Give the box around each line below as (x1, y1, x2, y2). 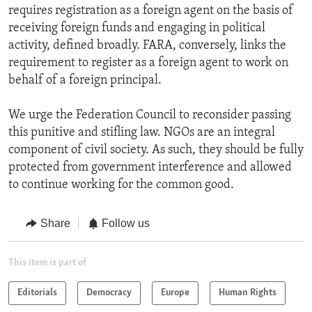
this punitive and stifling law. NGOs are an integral (8, 126, 275, 140)
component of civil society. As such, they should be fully (8, 143, 304, 157)
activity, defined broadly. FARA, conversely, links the (8, 39, 286, 53)
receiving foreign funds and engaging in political (8, 22, 265, 36)
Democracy (86, 287, 132, 298)
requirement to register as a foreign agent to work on (8, 56, 288, 70)
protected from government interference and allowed (8, 161, 292, 175)
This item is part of (8, 257, 86, 268)
